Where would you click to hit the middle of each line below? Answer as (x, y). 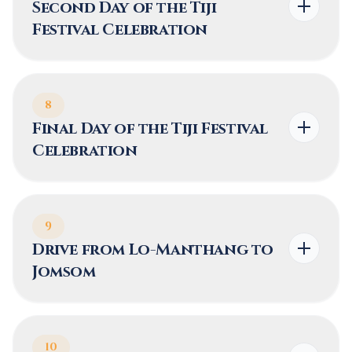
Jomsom (64, 271)
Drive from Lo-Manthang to (153, 249)
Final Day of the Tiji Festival (150, 128)
